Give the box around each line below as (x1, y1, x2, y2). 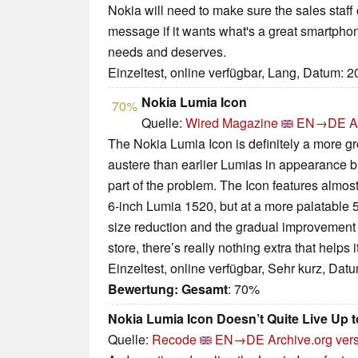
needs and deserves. (108, 42, 226, 62)
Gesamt (181, 280, 228, 299)
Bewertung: (108, 280, 178, 299)
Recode (152, 330, 197, 349)
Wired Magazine (185, 113, 278, 133)
